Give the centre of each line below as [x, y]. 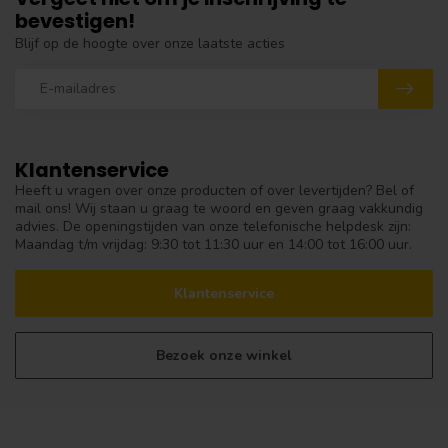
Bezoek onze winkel [224, 356]
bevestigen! [75, 20]
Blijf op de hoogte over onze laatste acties [150, 43]
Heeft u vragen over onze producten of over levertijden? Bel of [214, 190]
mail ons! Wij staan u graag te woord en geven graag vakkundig [219, 208]
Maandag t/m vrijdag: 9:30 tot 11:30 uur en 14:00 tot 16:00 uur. [213, 244]
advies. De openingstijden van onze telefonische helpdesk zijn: [213, 226]
